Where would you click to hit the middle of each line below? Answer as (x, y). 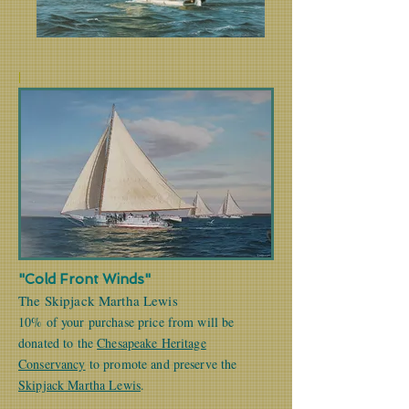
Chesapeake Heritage (152, 343)
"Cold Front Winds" (84, 279)
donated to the (58, 343)
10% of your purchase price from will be (126, 322)
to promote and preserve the (161, 364)
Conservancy (52, 364)
